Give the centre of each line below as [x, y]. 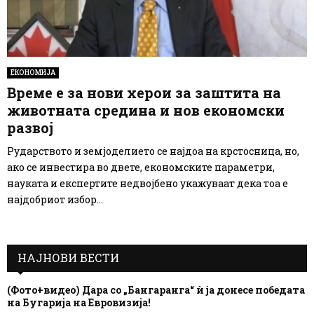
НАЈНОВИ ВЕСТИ [68, 258]
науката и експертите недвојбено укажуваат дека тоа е [148, 184]
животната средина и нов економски [146, 110]
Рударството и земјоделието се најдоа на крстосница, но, [153, 151]
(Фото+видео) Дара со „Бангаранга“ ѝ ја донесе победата [156, 290]
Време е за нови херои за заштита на [144, 93]
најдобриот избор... [55, 200]
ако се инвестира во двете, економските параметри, [141, 168]
